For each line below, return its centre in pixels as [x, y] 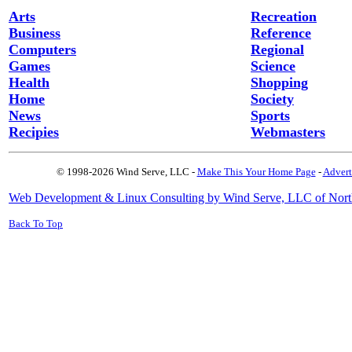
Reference [281, 33]
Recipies [34, 132]
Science [273, 66]
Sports [270, 115]
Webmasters [288, 132]
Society [272, 99]
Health [29, 82]
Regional [277, 49]
